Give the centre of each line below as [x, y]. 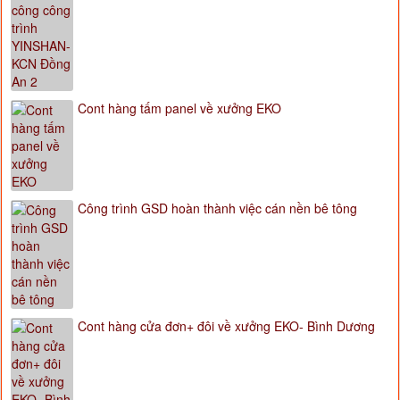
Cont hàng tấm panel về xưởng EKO [179, 108]
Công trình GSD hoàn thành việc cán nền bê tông [217, 208]
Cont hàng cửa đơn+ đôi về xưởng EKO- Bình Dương [226, 326]
